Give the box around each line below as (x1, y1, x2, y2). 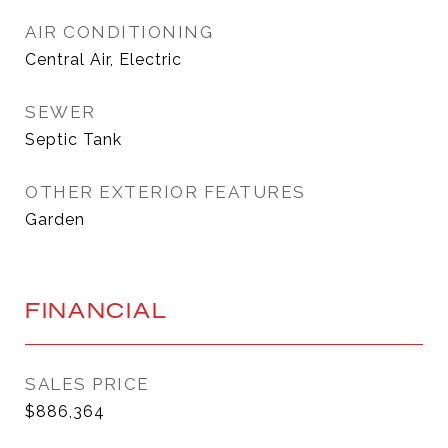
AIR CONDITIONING (25, 22, 213, 42)
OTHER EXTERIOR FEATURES (25, 182, 306, 202)
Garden (25, 210, 85, 229)
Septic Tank (25, 130, 122, 149)
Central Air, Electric (25, 50, 182, 69)
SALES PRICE (25, 374, 150, 394)
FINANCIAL (25, 296, 168, 324)
